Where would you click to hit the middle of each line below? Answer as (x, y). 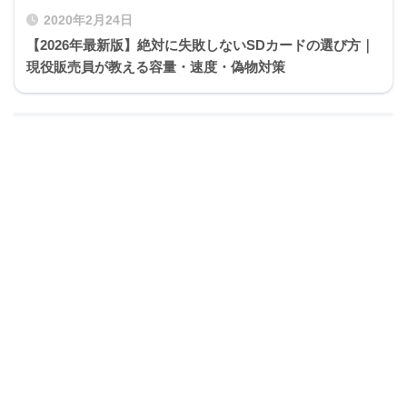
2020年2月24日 (88, 20)
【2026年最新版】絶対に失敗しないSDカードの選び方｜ (200, 45)
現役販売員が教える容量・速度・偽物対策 (156, 66)
